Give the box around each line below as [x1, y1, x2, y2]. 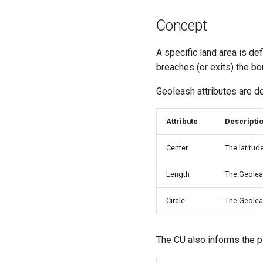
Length [166, 170, 190, 179]
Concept [156, 17, 207, 35]
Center [166, 143, 188, 153]
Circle [166, 196, 185, 205]
